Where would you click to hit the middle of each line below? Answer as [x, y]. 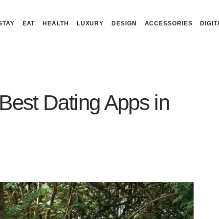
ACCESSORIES [168, 23]
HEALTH [56, 23]
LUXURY [90, 23]
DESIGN [124, 23]
